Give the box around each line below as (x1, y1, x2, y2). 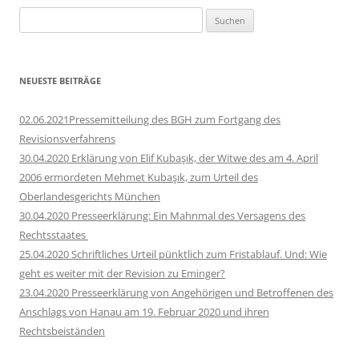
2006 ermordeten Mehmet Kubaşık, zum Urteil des (19, 170, 258, 184)
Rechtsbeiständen (19, 324, 105, 338)
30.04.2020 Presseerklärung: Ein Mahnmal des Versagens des (19, 208, 305, 223)
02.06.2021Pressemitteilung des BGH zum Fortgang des (19, 112, 280, 127)
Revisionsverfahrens (19, 131, 115, 146)
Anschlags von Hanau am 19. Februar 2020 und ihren (19, 305, 269, 319)
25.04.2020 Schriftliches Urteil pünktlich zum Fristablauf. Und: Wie (19, 247, 327, 261)
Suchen (18, 9, 54, 23)
